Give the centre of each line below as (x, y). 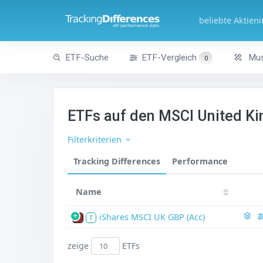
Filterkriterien (96, 139)
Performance (200, 161)
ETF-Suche (87, 57)
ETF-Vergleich (171, 57)
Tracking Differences (117, 161)
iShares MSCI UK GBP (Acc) (152, 217)
